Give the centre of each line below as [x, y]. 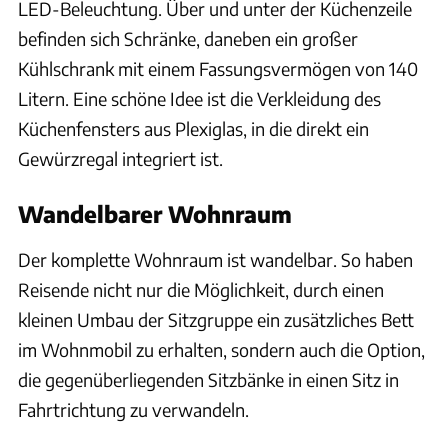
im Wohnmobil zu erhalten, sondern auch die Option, [221, 350]
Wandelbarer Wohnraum [155, 214]
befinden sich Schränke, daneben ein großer [188, 39]
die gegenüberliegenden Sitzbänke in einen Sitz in [208, 380]
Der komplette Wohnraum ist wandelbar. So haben [215, 260]
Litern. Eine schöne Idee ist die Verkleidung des [199, 99]
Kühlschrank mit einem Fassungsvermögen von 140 [218, 69]
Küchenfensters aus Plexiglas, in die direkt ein [193, 129]
